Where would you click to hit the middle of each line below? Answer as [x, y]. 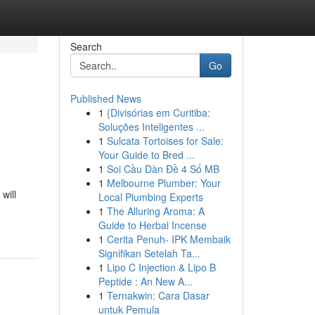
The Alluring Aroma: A [155, 211]
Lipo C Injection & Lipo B [161, 267]
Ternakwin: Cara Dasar [158, 295]
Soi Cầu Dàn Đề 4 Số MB [163, 169]
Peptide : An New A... [145, 281]
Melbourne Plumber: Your [163, 183]
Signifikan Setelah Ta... [149, 253]
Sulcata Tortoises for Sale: [165, 141]
